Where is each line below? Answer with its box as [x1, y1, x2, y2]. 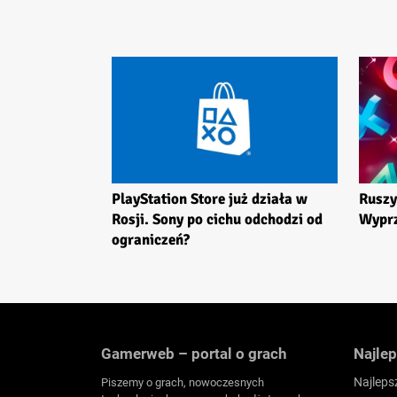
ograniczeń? [112, 230, 190, 250]
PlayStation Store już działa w [112, 190, 307, 209]
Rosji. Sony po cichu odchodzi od [112, 210, 323, 230]
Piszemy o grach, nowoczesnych [101, 376, 264, 390]
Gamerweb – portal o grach [101, 345, 287, 363]
